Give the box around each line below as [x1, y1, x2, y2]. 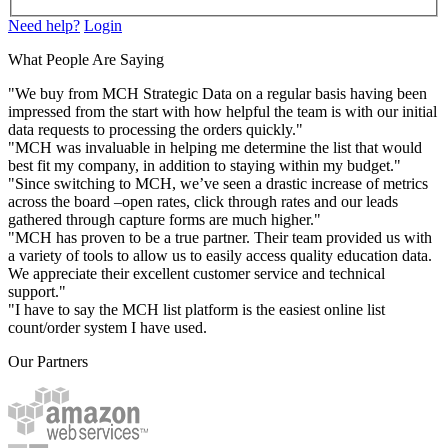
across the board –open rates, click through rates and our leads [8, 193, 398, 211]
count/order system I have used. [8, 319, 207, 337]
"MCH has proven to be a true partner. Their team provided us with [8, 229, 432, 247]
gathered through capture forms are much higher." [8, 211, 321, 229]
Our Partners [8, 353, 88, 371]
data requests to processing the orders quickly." [8, 121, 303, 139]
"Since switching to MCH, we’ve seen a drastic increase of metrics [8, 175, 428, 193]
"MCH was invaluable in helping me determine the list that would [8, 139, 422, 157]
